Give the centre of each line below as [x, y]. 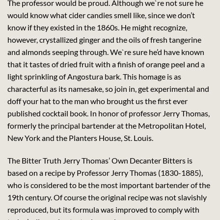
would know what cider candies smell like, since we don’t [101, 15]
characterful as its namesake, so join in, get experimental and [108, 88]
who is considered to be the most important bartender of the [109, 185]
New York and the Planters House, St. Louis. [80, 137]
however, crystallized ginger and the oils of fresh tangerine [104, 39]
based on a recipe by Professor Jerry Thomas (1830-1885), [105, 172]
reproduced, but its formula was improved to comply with [103, 209]
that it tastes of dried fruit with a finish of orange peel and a [106, 64]
